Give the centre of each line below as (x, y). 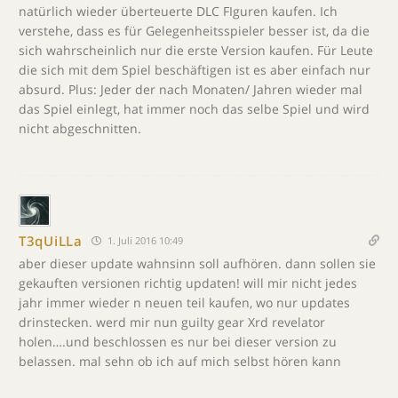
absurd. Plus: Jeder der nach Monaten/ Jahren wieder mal (191, 89)
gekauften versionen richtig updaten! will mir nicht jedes (188, 283)
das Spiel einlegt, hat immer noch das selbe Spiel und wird (194, 109)
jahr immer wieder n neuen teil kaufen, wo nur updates (184, 302)
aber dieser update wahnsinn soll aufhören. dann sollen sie (197, 263)
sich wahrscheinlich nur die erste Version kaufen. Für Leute (196, 50)
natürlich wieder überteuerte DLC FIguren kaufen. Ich (178, 11)
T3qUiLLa (51, 240)
